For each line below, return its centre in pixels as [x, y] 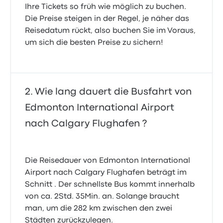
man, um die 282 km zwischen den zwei [99, 209]
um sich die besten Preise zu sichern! [94, 43]
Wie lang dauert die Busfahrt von [113, 92]
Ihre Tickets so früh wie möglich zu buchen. [106, 7]
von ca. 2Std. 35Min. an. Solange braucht [102, 197]
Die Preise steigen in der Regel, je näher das [107, 19]
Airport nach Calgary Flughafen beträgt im [106, 173]
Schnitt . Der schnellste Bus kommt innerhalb [110, 185]
